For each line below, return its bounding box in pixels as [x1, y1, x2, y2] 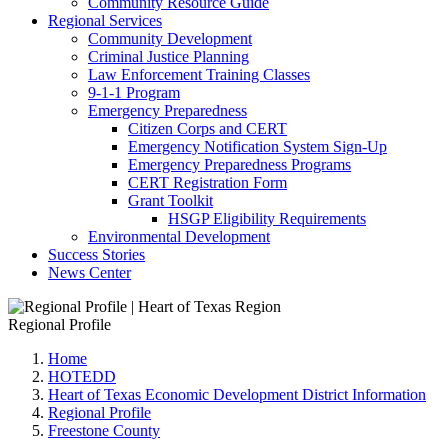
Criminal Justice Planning [88, 47, 249, 65]
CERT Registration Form [128, 173, 287, 191]
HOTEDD [48, 367, 116, 385]
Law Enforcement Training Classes [88, 65, 310, 83]
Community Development [88, 29, 252, 47]
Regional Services [48, 11, 162, 29]
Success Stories [48, 245, 145, 263]
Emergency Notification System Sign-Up [128, 137, 387, 155]
